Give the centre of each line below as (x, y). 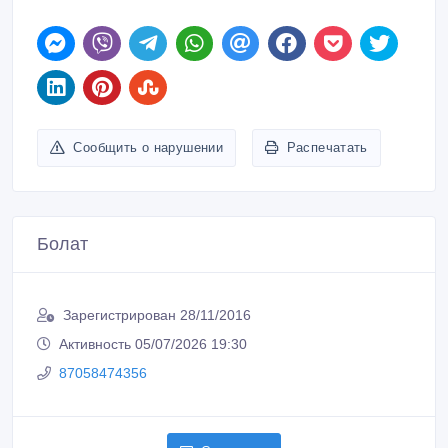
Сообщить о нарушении (148, 147)
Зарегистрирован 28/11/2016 (157, 314)
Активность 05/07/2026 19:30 (153, 343)
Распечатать (327, 147)
